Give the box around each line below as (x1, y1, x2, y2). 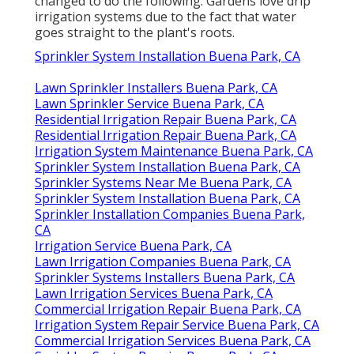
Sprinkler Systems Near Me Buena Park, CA (35, 174, 292, 192)
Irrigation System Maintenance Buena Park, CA (35, 142, 313, 160)
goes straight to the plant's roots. (35, 24, 235, 42)
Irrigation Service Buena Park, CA (35, 237, 232, 255)
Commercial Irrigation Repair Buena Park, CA (35, 300, 301, 318)
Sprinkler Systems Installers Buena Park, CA (35, 269, 295, 287)
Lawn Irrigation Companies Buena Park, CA (35, 253, 291, 271)
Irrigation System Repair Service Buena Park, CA (35, 316, 319, 334)
